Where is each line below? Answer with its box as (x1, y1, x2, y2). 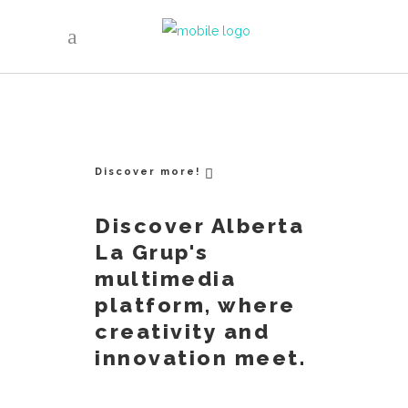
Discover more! (95, 166, 200, 178)
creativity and (95, 319, 270, 343)
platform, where (95, 292, 296, 317)
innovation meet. (95, 345, 306, 370)
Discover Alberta (95, 213, 304, 238)
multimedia (95, 266, 236, 291)
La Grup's (95, 240, 209, 264)
